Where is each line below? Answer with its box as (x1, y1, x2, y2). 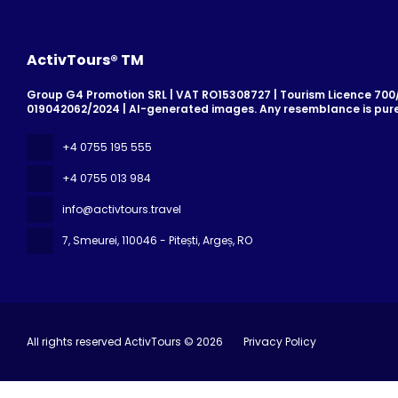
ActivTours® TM (27, 50, 144, 71)
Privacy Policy (243, 334, 316, 350)
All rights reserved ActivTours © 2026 (27, 334, 223, 350)
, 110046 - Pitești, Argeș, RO (117, 233, 252, 249)
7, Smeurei (62, 233, 117, 249)
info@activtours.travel (62, 202, 181, 218)
